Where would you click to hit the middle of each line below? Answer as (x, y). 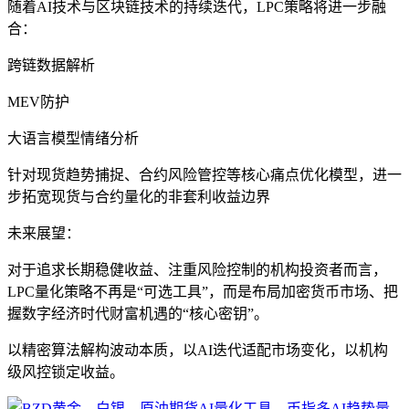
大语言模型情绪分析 (73, 138)
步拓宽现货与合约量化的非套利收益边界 (139, 196)
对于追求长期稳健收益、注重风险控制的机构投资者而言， (197, 269)
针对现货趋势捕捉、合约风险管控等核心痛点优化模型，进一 (204, 174)
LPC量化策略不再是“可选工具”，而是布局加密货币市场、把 (203, 291)
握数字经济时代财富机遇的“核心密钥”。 (138, 313)
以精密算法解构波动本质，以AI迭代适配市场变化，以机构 (198, 350)
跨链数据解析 (51, 65)
